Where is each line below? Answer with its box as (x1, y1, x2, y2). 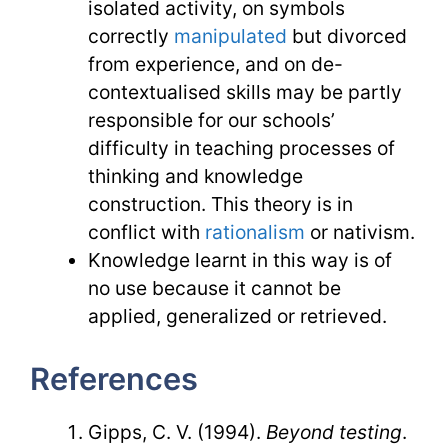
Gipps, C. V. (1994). (87, 419, 266, 444)
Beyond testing (265, 419, 402, 444)
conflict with (87, 219, 205, 244)
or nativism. (304, 219, 415, 244)
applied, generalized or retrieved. (87, 303, 387, 328)
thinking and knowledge (87, 163, 303, 188)
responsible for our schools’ (87, 107, 335, 132)
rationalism (204, 219, 305, 244)
